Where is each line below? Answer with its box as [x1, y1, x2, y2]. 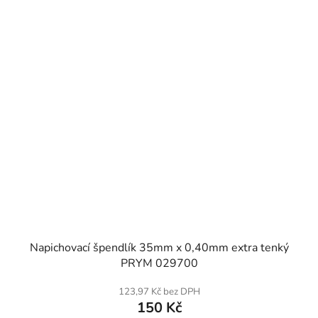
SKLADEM [13, 6, 46, 17]
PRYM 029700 [120, 255, 198, 271]
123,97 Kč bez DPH [118, 285, 200, 298]
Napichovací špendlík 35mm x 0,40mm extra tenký [29, 239, 289, 256]
